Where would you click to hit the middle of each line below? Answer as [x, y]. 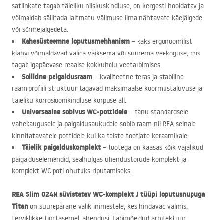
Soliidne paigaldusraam [57, 77]
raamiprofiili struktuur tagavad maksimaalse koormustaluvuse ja [107, 88]
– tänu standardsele [158, 112]
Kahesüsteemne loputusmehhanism [76, 41]
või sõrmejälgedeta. [40, 29]
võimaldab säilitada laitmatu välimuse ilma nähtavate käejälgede [107, 18]
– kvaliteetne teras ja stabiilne [138, 77]
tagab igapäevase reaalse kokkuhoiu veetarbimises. [87, 65]
